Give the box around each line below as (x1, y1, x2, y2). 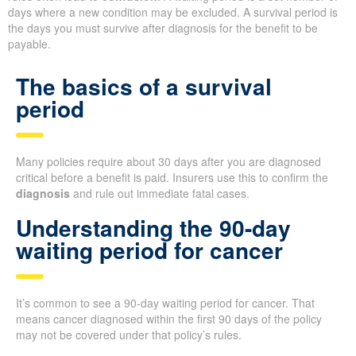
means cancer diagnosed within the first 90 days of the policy (16, 310, 322, 327)
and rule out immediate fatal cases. (70, 184, 250, 201)
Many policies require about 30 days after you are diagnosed (16, 153, 321, 169)
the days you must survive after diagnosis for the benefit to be (8, 19, 318, 36)
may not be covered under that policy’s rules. (16, 326, 242, 342)
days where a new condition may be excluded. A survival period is (8, 3, 338, 20)
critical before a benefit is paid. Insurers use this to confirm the (16, 168, 328, 185)
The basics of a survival (16, 69, 272, 103)
